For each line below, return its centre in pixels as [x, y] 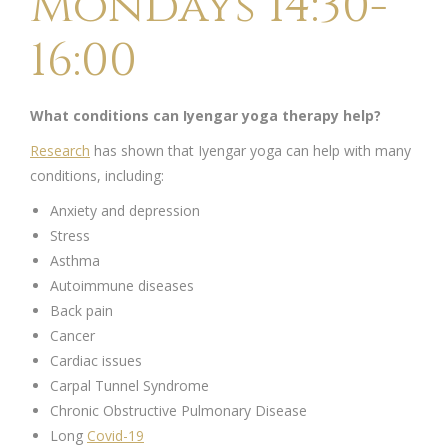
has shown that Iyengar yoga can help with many [250, 150]
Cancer [72, 335]
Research [60, 150]
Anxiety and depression [125, 210]
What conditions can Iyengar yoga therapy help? [205, 115]
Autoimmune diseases [122, 285]
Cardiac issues [96, 360]
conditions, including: [97, 175]
